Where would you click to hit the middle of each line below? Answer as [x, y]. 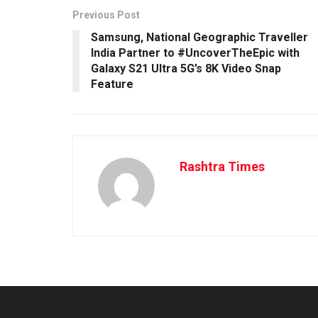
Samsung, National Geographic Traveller [199, 38]
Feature [112, 84]
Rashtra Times [222, 167]
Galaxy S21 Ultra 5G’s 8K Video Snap [186, 69]
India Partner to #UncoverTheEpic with [195, 53]
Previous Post [106, 15]
